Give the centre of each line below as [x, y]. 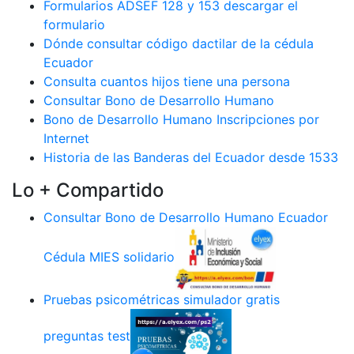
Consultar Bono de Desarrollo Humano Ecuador [186, 217]
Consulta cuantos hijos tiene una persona [167, 81]
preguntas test [87, 336]
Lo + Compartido [88, 190]
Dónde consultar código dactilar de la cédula [179, 43]
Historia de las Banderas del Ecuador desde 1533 [191, 157]
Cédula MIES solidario [109, 257]
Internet [66, 138]
